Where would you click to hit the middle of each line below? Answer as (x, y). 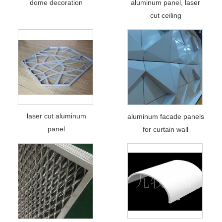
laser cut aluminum (56, 116)
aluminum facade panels (166, 116)
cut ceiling (166, 15)
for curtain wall (166, 129)
